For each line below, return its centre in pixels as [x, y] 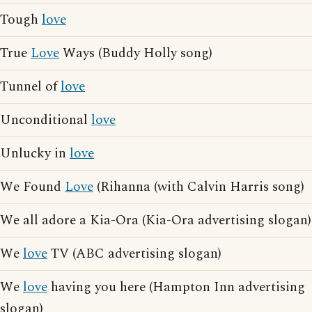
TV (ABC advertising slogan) [134, 254]
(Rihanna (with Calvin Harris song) [199, 187]
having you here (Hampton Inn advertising [176, 288]
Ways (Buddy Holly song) [136, 54]
